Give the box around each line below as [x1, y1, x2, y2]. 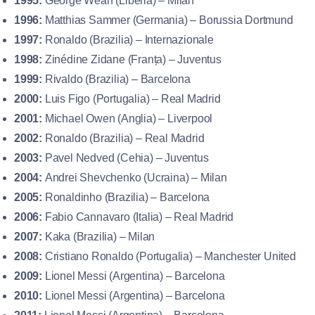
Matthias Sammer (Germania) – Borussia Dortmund [42, 13, 293, 26]
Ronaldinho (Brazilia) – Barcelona [42, 191, 210, 203]
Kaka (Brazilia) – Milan [42, 230, 155, 243]
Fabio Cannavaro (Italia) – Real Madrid [42, 210, 234, 223]
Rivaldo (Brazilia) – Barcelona [42, 72, 191, 85]
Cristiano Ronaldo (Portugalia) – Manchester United [42, 250, 296, 262]
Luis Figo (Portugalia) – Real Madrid [42, 92, 221, 105]
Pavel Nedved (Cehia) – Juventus [42, 151, 209, 164]
